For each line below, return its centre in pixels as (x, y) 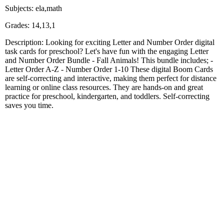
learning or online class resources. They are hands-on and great (104, 87)
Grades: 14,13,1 (30, 25)
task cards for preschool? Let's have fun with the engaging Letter (107, 51)
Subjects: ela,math (33, 8)
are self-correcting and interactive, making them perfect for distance (111, 78)
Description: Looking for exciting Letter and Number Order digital (110, 42)
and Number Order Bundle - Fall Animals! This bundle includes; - (109, 60)
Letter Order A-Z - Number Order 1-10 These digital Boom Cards (109, 69)
